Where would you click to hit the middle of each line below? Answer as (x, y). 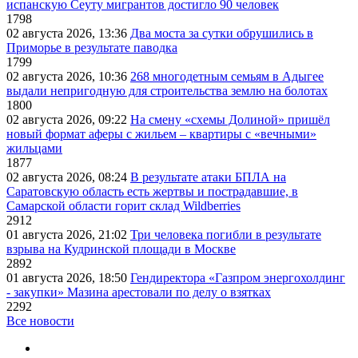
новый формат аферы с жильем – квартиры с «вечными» (161, 134)
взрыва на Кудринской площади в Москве (121, 249)
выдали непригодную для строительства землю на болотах (167, 91)
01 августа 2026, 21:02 (68, 235)
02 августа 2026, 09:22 (68, 120)
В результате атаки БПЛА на (208, 177)
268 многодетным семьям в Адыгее (227, 77)
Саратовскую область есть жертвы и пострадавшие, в (152, 192)
